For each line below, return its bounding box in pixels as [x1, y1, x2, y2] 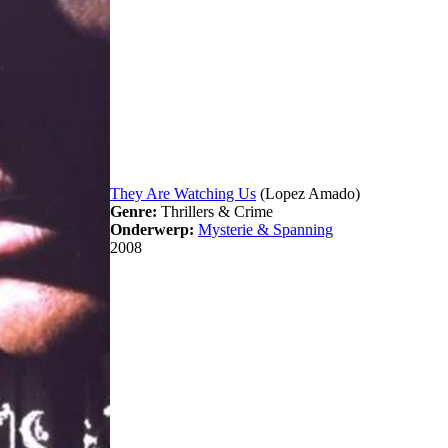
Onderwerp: [110, 221, 194, 239]
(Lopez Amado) [256, 185, 360, 203]
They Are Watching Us [110, 185, 256, 203]
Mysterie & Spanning [198, 221, 333, 239]
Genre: [110, 203, 157, 221]
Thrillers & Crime [157, 203, 273, 221]
